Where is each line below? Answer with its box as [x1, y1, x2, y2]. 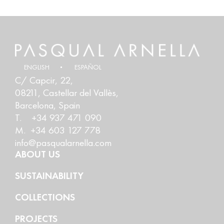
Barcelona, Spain [15, 99, 80, 112]
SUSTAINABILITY [15, 169, 83, 182]
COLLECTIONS [15, 191, 75, 204]
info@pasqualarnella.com [15, 136, 111, 149]
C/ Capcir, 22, [15, 74, 73, 87]
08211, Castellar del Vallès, [15, 86, 118, 99]
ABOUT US [15, 148, 60, 161]
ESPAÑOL [74, 62, 101, 72]
